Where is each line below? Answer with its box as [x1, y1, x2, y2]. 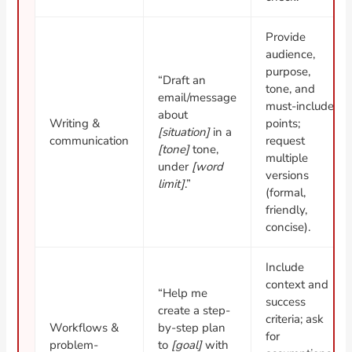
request [266, 132, 306, 148]
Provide [266, 28, 306, 45]
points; [266, 115, 301, 131]
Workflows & [49, 319, 119, 335]
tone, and [266, 80, 316, 97]
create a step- [158, 302, 231, 318]
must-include [266, 97, 335, 114]
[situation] [158, 123, 211, 140]
